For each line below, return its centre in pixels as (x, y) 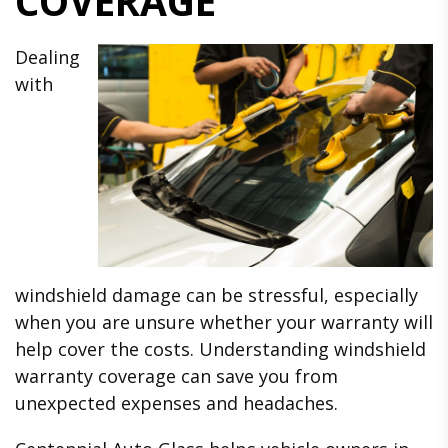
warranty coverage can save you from (176, 375)
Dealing (47, 56)
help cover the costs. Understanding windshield (220, 348)
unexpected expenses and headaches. (176, 402)
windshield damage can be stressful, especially (216, 294)
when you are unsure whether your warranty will (224, 321)
